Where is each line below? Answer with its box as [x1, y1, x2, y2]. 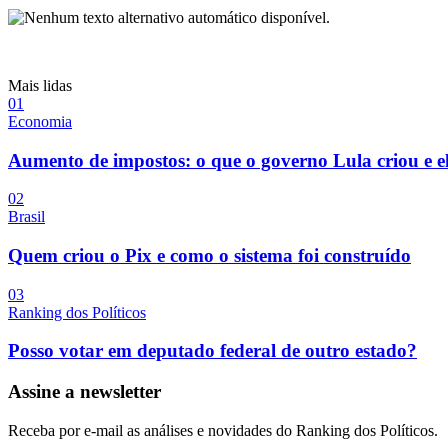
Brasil [8, 208, 45, 226]
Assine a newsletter [8, 381, 161, 403]
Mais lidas [8, 76, 72, 94]
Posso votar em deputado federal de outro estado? [8, 340, 417, 362]
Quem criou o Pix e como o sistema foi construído [8, 244, 411, 266]
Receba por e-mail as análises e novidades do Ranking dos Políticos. [8, 421, 438, 439]
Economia [8, 112, 72, 130]
